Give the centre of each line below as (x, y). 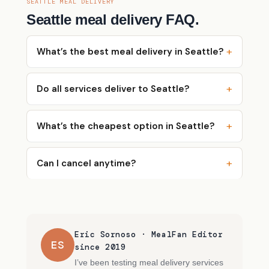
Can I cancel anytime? (86, 164)
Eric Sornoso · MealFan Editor (149, 235)
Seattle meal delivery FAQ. (113, 20)
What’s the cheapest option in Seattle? (125, 126)
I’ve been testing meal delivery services (149, 262)
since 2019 (100, 247)
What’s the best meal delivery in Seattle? (130, 52)
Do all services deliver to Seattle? (113, 89)
